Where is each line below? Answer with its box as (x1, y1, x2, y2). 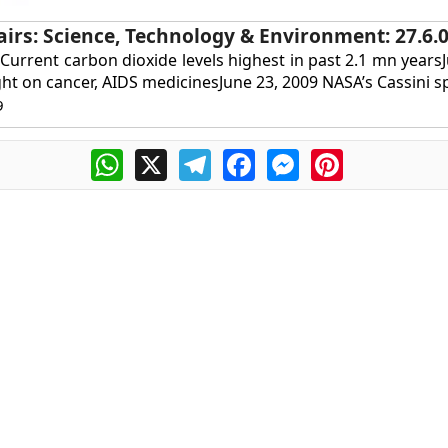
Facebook (254, 146, 328, 169)
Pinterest (342, 146, 412, 169)
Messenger (298, 146, 384, 169)
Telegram (210, 146, 282, 169)
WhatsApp (122, 146, 201, 169)
